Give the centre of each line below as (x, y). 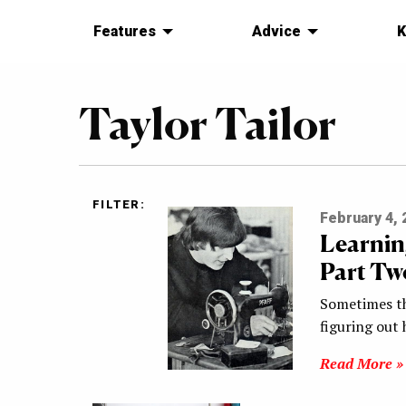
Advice (276, 32)
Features (125, 32)
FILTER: (119, 205)
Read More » (361, 364)
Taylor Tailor (208, 124)
